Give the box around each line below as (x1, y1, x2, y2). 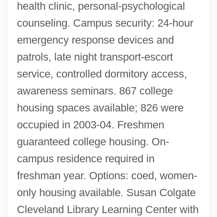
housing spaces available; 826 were (16, 101, 184, 114)
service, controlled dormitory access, (16, 67, 187, 80)
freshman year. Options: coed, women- (16, 169, 197, 182)
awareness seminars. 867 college (16, 84, 173, 97)
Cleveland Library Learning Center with (16, 203, 199, 216)
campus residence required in (16, 152, 155, 165)
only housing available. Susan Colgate (16, 186, 196, 199)
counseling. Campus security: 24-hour (16, 16, 193, 29)
